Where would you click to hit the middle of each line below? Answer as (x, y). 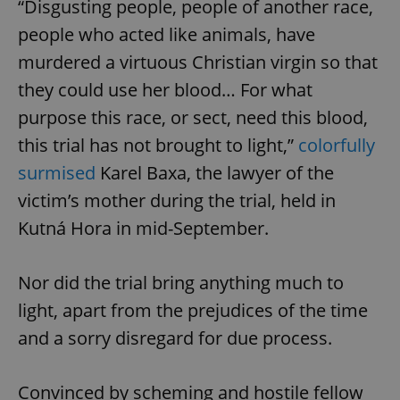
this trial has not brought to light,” (158, 145)
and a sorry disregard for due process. (175, 337)
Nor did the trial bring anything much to (181, 282)
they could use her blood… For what (165, 89)
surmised (57, 172)
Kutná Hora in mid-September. (143, 228)
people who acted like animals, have (167, 34)
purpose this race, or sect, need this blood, (193, 117)
